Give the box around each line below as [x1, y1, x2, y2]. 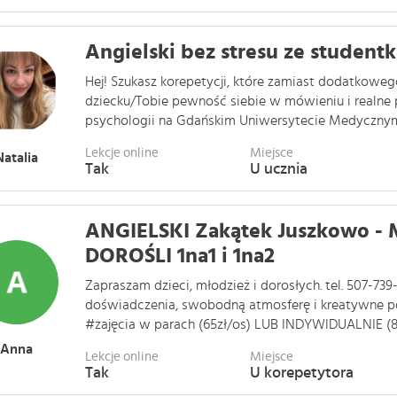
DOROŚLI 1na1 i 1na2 [85, 245, 275, 267]
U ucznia [249, 161, 307, 177]
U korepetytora [249, 365, 354, 381]
